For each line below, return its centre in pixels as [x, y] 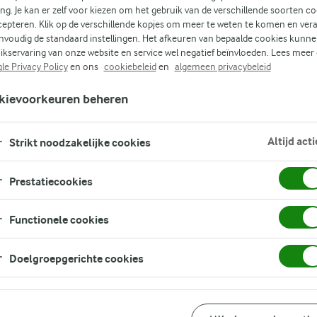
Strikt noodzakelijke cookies [80, 143]
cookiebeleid [130, 67]
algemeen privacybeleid [223, 67]
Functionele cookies [59, 220]
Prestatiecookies [51, 181]
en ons [84, 67]
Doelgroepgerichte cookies [76, 259]
